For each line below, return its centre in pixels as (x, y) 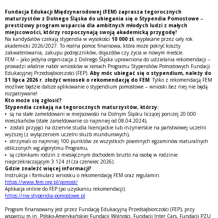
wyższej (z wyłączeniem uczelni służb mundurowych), (67, 134)
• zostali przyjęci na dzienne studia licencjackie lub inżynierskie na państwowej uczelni (106, 127)
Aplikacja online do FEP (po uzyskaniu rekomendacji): (65, 189)
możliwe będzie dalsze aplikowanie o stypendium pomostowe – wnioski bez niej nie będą (106, 86)
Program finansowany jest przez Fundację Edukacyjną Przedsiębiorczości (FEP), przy (100, 209)
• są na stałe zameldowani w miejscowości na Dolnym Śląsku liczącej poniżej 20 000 (100, 114)
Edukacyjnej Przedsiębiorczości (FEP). (47, 73)
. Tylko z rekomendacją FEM (181, 80)
